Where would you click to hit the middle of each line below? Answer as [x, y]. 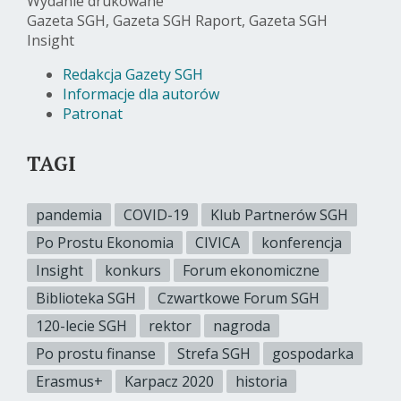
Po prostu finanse [96, 353]
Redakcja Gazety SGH [133, 74]
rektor [170, 325]
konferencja [302, 242]
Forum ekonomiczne [251, 270]
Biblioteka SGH [86, 298]
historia [261, 381]
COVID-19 [156, 214]
